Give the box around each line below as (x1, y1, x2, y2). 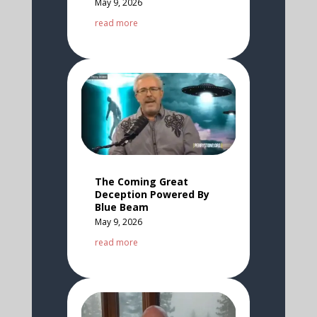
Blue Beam (94, 200, 149, 214)
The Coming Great (94, 174, 188, 188)
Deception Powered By (94, 187, 209, 201)
